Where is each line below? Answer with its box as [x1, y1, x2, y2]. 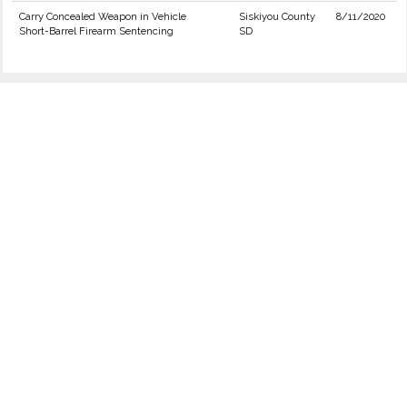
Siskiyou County [239, 10, 315, 23]
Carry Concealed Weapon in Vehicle [19, 10, 186, 23]
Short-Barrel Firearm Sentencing [19, 25, 174, 37]
